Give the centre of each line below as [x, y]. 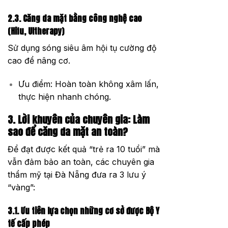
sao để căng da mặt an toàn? [68, 132]
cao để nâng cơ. [39, 60]
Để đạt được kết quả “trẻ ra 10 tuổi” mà [84, 149]
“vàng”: [21, 188]
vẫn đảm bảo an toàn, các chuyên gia [81, 162]
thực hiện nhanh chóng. [64, 96]
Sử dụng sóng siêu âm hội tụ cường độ [82, 48]
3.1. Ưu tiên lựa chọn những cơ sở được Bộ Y [83, 210]
